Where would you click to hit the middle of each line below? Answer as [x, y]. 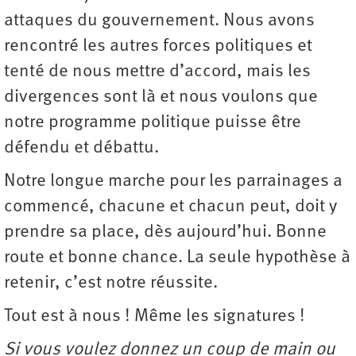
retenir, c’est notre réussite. [111, 283]
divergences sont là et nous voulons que [161, 97]
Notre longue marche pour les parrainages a [173, 182]
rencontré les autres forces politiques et [158, 46]
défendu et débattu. [81, 148]
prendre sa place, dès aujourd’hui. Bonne [165, 232]
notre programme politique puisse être [153, 123]
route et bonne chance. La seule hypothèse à [177, 258]
